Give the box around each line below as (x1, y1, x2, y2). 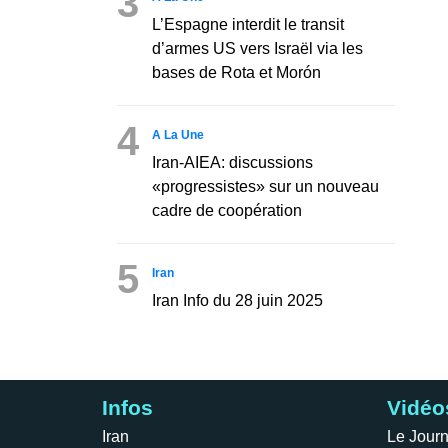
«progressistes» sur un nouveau (152, 177, 379, 195)
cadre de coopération (152, 201, 302, 219)
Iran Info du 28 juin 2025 (152, 291, 323, 309)
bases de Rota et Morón (152, 63, 321, 81)
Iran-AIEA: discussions (152, 153, 313, 171)
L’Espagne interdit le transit (152, 15, 344, 33)
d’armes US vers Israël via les (152, 39, 363, 57)
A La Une (152, 127, 204, 142)
